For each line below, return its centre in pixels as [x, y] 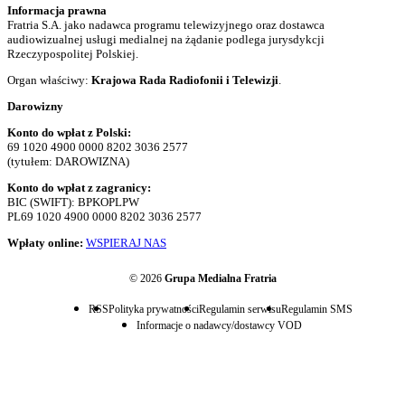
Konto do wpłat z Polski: [69, 133]
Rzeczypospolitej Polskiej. [73, 54]
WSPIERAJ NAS [126, 243]
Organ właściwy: [49, 80]
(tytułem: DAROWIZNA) [68, 162]
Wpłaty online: [45, 243]
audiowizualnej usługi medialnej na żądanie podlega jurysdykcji [166, 40]
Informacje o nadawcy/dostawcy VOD [221, 326]
